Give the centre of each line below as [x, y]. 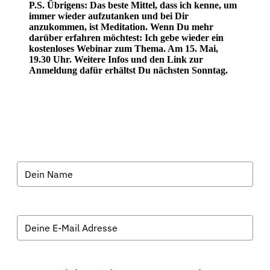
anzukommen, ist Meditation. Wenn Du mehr [121, 27]
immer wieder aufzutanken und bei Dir [109, 16]
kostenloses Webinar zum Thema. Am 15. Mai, [124, 48]
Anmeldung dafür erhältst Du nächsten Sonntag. [128, 70]
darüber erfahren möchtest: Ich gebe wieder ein [126, 37]
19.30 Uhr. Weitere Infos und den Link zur [116, 59]
